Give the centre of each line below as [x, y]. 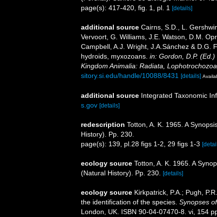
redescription [103, 125]
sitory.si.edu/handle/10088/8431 [130, 76]
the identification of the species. [130, 202]
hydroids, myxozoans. [115, 56]
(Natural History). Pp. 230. [121, 173]
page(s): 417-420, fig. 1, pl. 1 [126, 8]
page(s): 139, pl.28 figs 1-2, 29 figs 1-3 [141, 144]
